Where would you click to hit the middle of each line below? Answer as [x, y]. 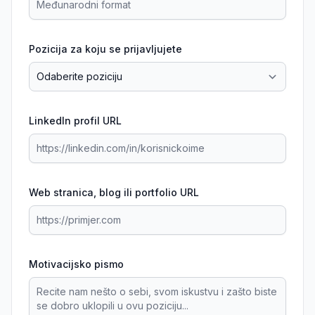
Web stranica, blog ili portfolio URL [114, 192]
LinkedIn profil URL [75, 121]
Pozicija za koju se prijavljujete [105, 49]
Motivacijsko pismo [76, 264]
